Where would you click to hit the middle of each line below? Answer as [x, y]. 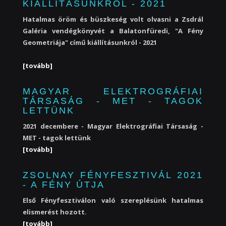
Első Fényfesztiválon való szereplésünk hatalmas [113, 200]
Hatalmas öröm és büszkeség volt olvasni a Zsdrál [113, 19]
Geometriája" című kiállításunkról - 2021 [90, 42]
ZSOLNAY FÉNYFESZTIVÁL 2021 [113, 175]
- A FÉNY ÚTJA [64, 185]
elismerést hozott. [55, 212]
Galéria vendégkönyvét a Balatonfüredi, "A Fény [113, 31]
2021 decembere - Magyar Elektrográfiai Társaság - [113, 126]
